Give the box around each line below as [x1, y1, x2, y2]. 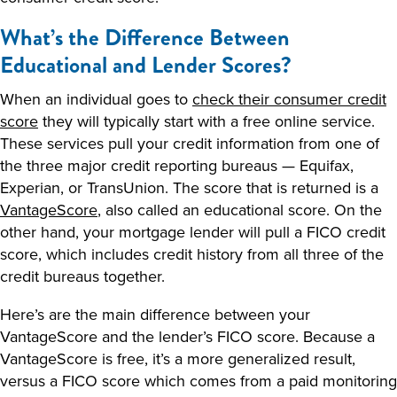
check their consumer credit [192, 88, 386, 110]
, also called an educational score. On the [97, 198, 382, 221]
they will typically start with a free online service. [38, 110, 375, 132]
